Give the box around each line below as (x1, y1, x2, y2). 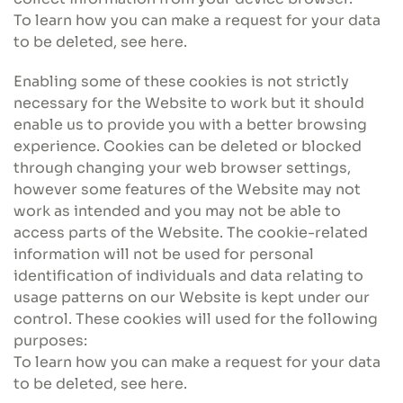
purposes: (13, 331, 87, 350)
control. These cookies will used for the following (13, 309, 378, 328)
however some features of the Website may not (13, 180, 361, 199)
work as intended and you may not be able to (13, 201, 341, 220)
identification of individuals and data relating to (13, 266, 363, 285)
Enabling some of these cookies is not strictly (13, 72, 349, 91)
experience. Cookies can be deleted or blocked (13, 137, 362, 156)
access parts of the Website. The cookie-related (13, 223, 368, 242)
